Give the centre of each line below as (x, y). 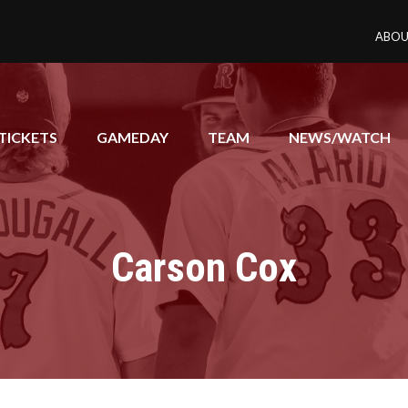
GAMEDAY (132, 138)
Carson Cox (204, 268)
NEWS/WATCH (339, 138)
